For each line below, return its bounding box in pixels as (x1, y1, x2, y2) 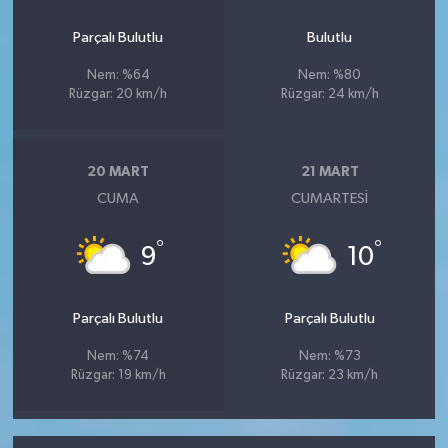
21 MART (300, 164, 359, 179)
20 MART (87, 164, 150, 179)
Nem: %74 (87, 350, 150, 364)
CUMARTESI (291, 191, 369, 207)
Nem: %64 (86, 69, 150, 83)
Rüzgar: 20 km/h (69, 88, 168, 102)
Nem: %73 (298, 350, 361, 364)
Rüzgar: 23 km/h (281, 369, 379, 383)
